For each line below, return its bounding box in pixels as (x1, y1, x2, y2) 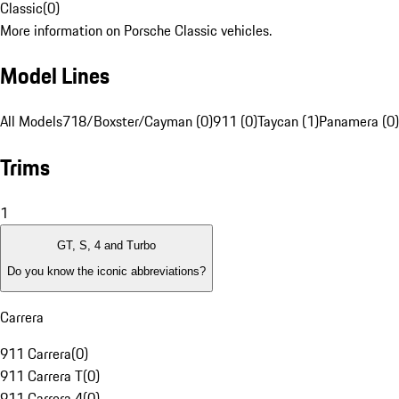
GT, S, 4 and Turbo (57, 239, 156, 253)
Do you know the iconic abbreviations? (7, 264, 206, 278)
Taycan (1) (257, 110, 319, 133)
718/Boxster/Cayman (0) (62, 110, 213, 133)
